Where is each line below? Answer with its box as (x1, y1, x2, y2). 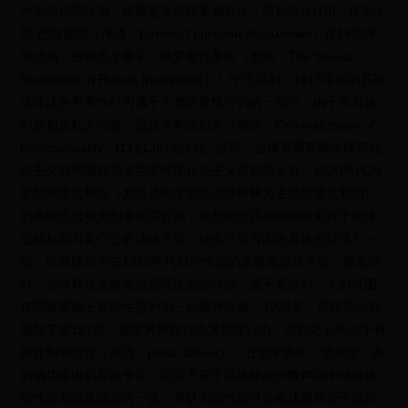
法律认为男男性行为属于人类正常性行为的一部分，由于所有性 (20, 95, 378, 109)
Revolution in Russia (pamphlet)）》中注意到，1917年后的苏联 (20, 72, 387, 87)
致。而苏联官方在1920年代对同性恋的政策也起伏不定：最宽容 (20, 254, 382, 269)
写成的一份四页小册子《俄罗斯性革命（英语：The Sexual (20, 49, 354, 64)
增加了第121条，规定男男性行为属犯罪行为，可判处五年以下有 (20, 322, 387, 337)
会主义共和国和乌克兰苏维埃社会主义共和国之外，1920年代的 (20, 163, 382, 178)
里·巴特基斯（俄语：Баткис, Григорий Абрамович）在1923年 (20, 26, 380, 41)
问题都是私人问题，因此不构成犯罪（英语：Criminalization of (20, 117, 375, 132)
